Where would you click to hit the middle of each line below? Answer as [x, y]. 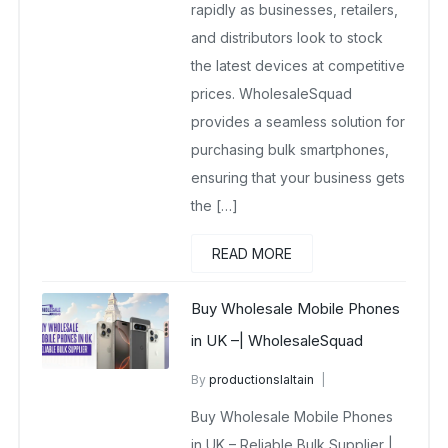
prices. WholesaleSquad [272, 93]
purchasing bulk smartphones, [290, 149]
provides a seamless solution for [298, 121]
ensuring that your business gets [298, 177]
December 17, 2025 [248, 435]
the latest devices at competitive [298, 65]
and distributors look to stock [287, 37]
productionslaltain [262, 380]
